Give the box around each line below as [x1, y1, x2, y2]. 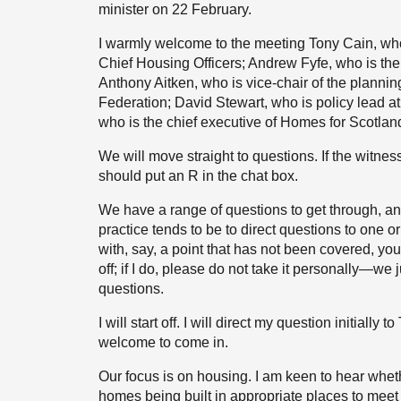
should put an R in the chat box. [98, 168, 298, 183]
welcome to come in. [98, 335, 228, 350]
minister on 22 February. [98, 2, 252, 17]
